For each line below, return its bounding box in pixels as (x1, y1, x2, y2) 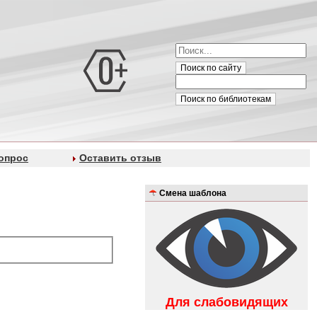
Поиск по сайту (180, 63, 241, 73)
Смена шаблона (159, 188, 226, 197)
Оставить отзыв (79, 152, 161, 163)
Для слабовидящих (165, 294, 288, 309)
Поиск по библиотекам (180, 94, 271, 104)
